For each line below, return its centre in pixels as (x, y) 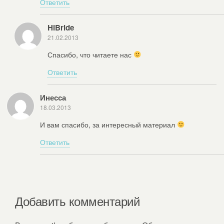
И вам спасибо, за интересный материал (108, 124)
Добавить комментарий (77, 201)
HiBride (61, 28)
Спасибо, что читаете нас (90, 54)
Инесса (53, 98)
